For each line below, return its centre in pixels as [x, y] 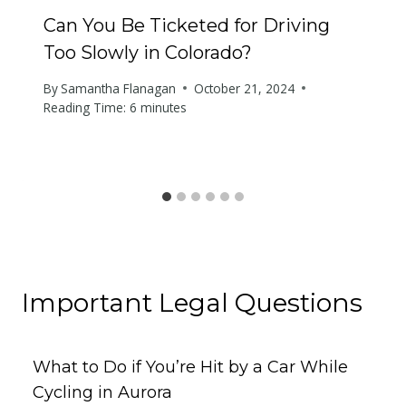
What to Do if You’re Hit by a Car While [190, 367]
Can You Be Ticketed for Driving [187, 26]
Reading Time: [85, 107]
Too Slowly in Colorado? [148, 53]
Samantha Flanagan [119, 88]
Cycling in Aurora [102, 392]
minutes [164, 107]
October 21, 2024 [245, 88]
